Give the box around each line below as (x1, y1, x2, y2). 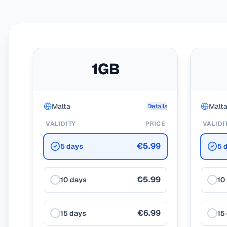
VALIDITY (46, 120, 77, 128)
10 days (60, 175, 87, 184)
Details (147, 102, 167, 110)
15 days (60, 209, 86, 218)
